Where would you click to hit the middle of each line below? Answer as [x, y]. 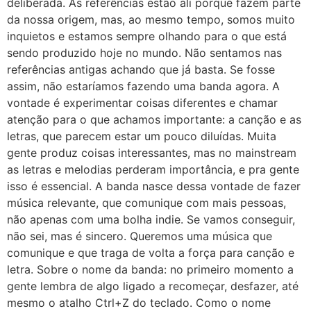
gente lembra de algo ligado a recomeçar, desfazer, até [153, 286]
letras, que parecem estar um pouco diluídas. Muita [142, 136]
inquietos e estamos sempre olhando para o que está [147, 36]
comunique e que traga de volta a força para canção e [151, 252]
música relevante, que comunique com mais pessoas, [146, 202]
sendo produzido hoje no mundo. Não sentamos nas [144, 52]
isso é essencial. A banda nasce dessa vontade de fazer [154, 186]
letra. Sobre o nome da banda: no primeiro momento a [150, 269]
